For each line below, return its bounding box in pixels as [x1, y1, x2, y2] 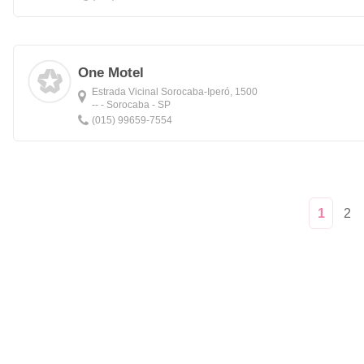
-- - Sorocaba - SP [92, 99, 171, 110]
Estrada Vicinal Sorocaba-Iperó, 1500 [92, 86, 258, 97]
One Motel [78, 65, 144, 80]
